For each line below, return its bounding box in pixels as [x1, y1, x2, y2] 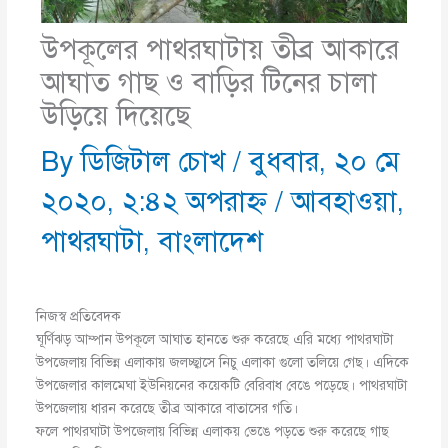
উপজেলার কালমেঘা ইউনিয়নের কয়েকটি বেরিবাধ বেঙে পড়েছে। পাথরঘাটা [36, 376, 408, 394]
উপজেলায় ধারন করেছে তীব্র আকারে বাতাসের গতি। [36, 399, 299, 417]
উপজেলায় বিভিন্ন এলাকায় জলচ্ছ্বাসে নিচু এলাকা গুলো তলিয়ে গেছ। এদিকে [36, 353, 410, 371]
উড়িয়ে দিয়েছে [41, 97, 191, 133]
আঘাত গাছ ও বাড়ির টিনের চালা [41, 64, 378, 100]
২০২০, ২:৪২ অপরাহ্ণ [41, 183, 276, 219]
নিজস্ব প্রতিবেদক [36, 307, 122, 325]
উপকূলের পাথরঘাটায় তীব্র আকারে [41, 31, 400, 67]
